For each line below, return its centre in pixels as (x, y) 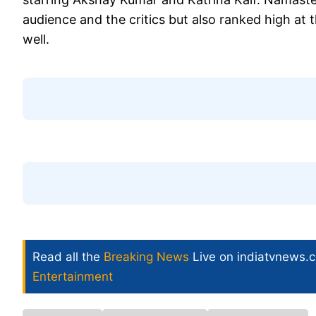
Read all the (68, 256)
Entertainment (73, 276)
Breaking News (146, 256)
